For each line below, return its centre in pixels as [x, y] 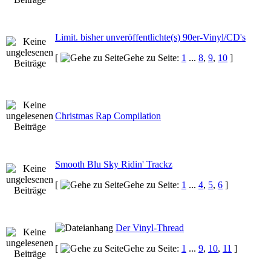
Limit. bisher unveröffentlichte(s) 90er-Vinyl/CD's [150, 37]
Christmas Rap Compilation [108, 116]
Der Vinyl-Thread [150, 227]
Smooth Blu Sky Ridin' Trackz [114, 164]
